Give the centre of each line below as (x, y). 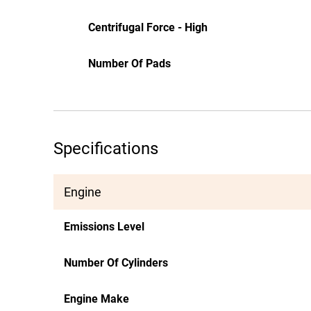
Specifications (106, 149)
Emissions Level (104, 227)
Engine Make (96, 299)
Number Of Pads (129, 64)
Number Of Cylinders (116, 263)
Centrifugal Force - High (148, 27)
